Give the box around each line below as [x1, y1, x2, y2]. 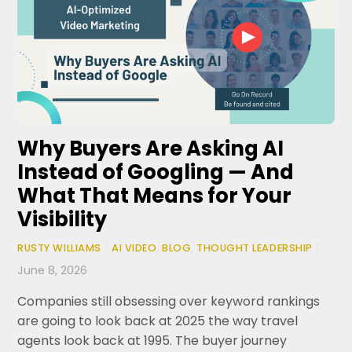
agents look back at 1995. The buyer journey [17, 332, 288, 350]
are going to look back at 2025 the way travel [17, 312, 299, 331]
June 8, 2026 [17, 262, 88, 278]
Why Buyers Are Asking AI [17, 134, 284, 163]
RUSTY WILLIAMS [17, 241, 101, 255]
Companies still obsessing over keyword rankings [17, 292, 321, 311]
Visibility [17, 205, 108, 234]
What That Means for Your [17, 181, 292, 211]
